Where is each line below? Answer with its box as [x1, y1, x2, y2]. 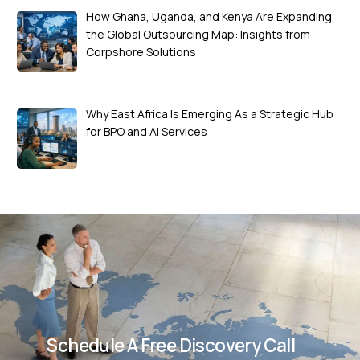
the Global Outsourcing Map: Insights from [85, 27, 310, 43]
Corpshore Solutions [85, 44, 196, 60]
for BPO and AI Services [85, 123, 207, 139]
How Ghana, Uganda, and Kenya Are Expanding [85, 9, 332, 25]
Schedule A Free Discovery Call [47, 332, 296, 358]
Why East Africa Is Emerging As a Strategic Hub [85, 105, 333, 121]
